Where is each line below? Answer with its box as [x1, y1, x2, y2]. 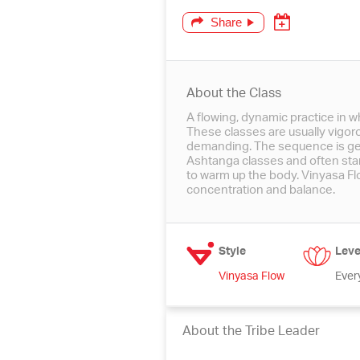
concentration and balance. [186, 178, 335, 203]
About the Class [186, 81, 281, 108]
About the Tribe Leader [182, 319, 320, 346]
